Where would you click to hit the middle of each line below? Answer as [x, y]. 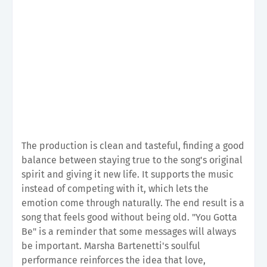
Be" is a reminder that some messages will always [129, 231]
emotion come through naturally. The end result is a [133, 203]
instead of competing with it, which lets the [115, 188]
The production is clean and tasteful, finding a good [133, 145]
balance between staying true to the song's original [132, 160]
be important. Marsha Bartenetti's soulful [111, 246]
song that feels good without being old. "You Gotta [129, 217]
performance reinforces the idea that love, [114, 260]
